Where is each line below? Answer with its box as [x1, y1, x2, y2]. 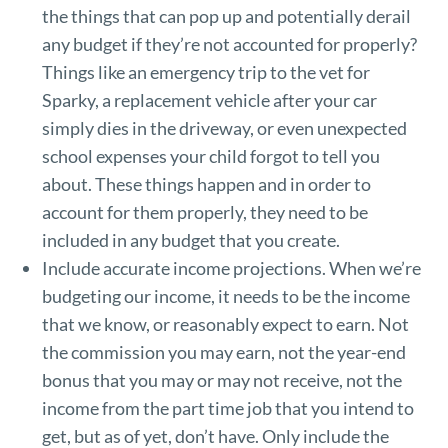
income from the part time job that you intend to [41, 396, 414, 419]
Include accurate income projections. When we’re [41, 256, 421, 279]
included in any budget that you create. [41, 228, 343, 251]
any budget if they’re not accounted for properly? [41, 32, 417, 55]
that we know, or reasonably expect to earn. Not [41, 312, 409, 335]
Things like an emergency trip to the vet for [41, 60, 370, 83]
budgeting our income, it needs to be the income [41, 284, 410, 307]
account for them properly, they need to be [41, 200, 368, 223]
